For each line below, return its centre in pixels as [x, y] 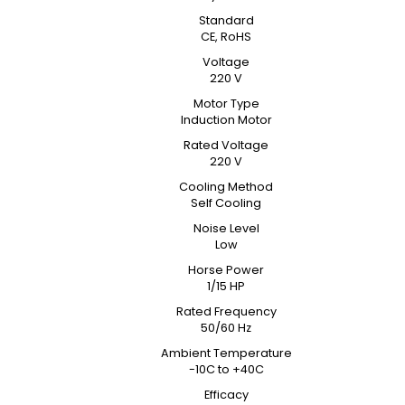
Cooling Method [226, 187]
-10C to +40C [226, 369]
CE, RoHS [226, 37]
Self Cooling [226, 203]
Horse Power [226, 270]
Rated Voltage [226, 145]
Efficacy [226, 395]
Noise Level [226, 228]
